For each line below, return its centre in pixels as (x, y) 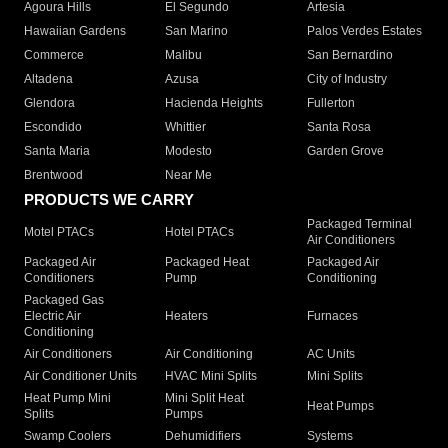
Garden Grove (345, 151)
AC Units (330, 354)
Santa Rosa (338, 127)
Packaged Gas (64, 300)
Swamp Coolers (67, 436)
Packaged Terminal (359, 224)
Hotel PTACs (200, 232)
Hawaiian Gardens (75, 31)
